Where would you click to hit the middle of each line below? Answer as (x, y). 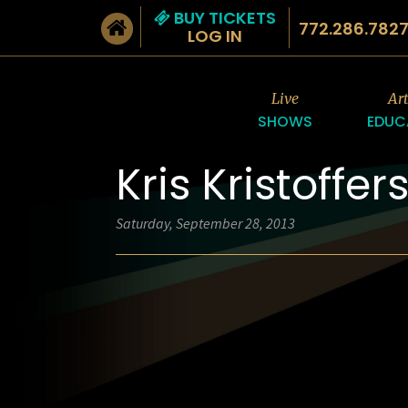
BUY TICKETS (223, 18)
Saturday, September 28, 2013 (205, 223)
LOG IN (215, 36)
